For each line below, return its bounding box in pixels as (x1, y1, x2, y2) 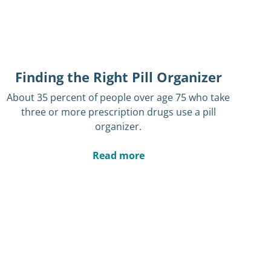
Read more (92, 149, 145, 163)
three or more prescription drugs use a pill (21, 105, 216, 119)
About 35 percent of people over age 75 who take (7, 91, 230, 105)
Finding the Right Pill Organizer (15, 68, 222, 87)
